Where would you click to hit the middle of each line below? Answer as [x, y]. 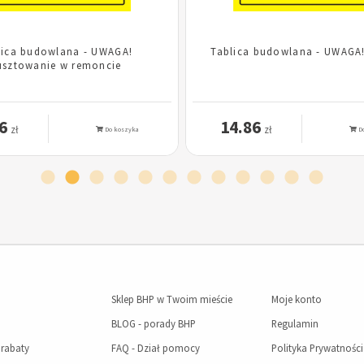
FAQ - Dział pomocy [155, 348]
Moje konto [296, 299]
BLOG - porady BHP [153, 324]
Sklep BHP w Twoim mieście [171, 299]
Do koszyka [120, 130]
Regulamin [295, 324]
